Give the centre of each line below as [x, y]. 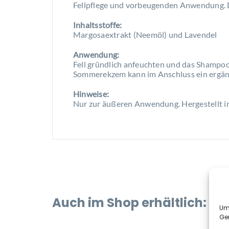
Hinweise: [91, 94]
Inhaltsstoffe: [97, 25]
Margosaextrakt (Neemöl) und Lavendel [145, 35]
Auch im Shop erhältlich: [129, 203]
